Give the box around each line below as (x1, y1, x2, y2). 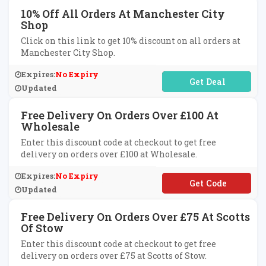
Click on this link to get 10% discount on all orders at (21, 35, 240, 46)
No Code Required (169, 75, 244, 87)
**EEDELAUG (179, 177, 235, 189)
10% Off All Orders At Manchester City (21, 7, 225, 21)
